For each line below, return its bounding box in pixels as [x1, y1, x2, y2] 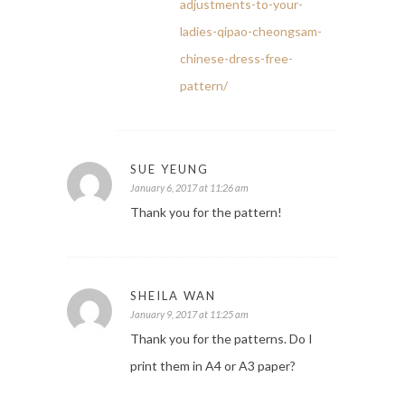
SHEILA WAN [130, 288, 216, 304]
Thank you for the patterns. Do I [130, 331, 313, 347]
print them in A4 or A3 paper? [130, 358, 296, 374]
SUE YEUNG [130, 162, 209, 177]
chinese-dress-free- [180, 51, 293, 67]
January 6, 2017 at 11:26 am [130, 182, 249, 194]
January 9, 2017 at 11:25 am [130, 308, 249, 321]
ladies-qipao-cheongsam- [180, 24, 322, 40]
